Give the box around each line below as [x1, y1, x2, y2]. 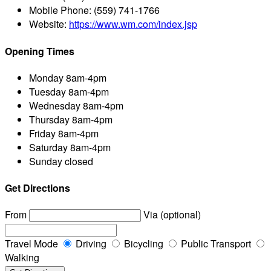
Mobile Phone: [29, 3, 94, 18]
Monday [29, 70, 64, 85]
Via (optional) [143, 207, 201, 222]
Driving [73, 237, 106, 251]
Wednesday [29, 98, 80, 113]
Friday [29, 126, 56, 140]
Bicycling [122, 237, 163, 251]
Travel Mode [5, 237, 58, 251]
